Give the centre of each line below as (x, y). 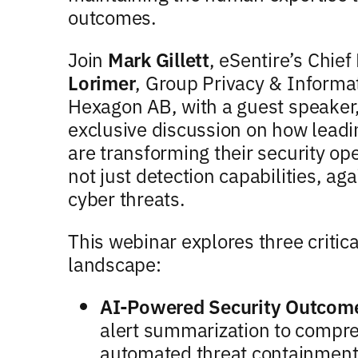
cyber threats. (127, 198)
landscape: (115, 263)
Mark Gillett (158, 59)
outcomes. (112, 16)
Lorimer (102, 82)
